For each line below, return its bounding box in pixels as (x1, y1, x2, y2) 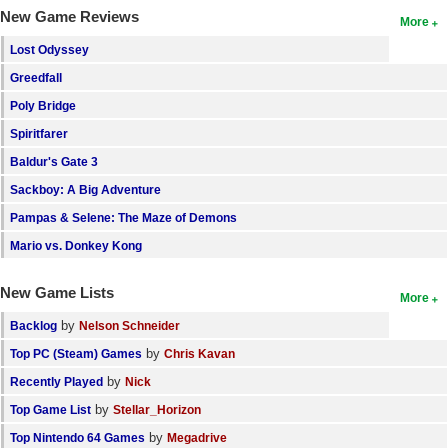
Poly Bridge (10, 99, 76, 113)
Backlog (10, 319, 57, 333)
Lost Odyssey (10, 43, 89, 57)
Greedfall (10, 71, 62, 85)
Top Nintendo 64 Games (10, 431, 145, 445)
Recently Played (10, 375, 103, 389)
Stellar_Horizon (113, 403, 201, 417)
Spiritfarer (10, 127, 68, 141)
